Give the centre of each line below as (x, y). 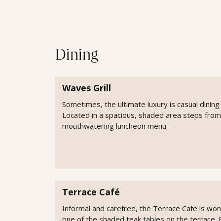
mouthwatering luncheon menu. (115, 126)
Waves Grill (87, 88)
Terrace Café (91, 192)
